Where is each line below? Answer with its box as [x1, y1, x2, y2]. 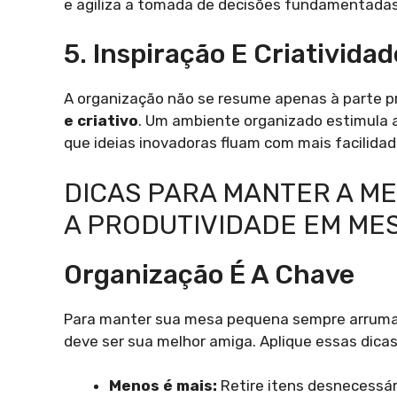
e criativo [64, 112, 138, 130]
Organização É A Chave [64, 258, 354, 291]
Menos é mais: [109, 377, 217, 395]
